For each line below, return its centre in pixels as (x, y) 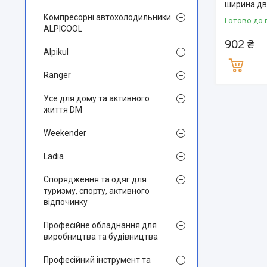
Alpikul (56, 52)
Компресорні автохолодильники (107, 17)
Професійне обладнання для (100, 225)
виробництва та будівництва (101, 237)
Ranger (57, 75)
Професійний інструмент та (97, 260)
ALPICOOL (63, 29)
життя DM (63, 110)
